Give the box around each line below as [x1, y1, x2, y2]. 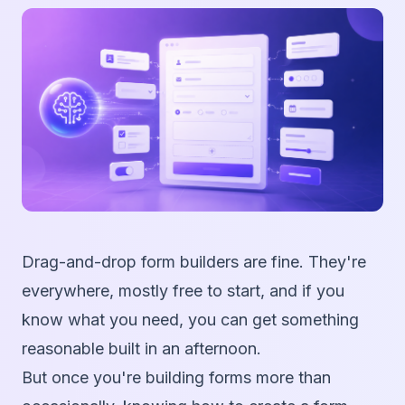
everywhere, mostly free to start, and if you [22, 281, 344, 301]
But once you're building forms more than [22, 368, 331, 388]
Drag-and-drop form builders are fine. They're [22, 252, 366, 272]
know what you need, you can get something [22, 310, 359, 330]
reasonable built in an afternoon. [22, 339, 261, 359]
